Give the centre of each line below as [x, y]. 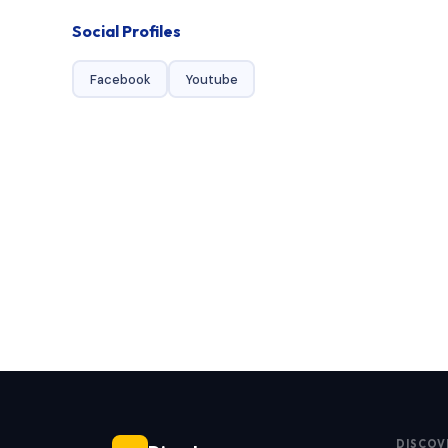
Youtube [211, 79]
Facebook [120, 79]
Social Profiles [126, 31]
